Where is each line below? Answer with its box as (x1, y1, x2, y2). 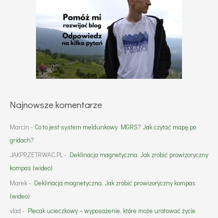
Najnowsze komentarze (10, 98, 102, 110)
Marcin (10, 122, 29, 131)
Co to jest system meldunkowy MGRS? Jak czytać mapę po (35, 122, 196, 131)
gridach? (10, 135, 34, 145)
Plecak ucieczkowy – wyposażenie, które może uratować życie (28, 206, 196, 216)
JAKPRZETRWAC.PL (10, 150, 63, 160)
